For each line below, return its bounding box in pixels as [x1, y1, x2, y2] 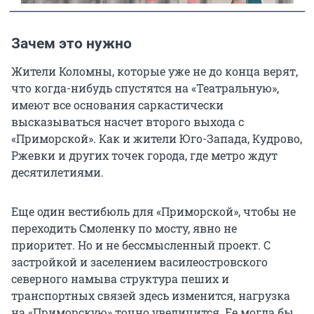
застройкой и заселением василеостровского [11, 254, 268, 269]
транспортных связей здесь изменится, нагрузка [11, 287, 290, 303]
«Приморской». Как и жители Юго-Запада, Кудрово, [11, 130, 302, 146]
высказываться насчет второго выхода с [11, 114, 244, 129]
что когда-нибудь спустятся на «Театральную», [11, 80, 279, 95]
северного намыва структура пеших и [11, 271, 229, 286]
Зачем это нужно [11, 34, 132, 52]
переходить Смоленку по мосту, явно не [11, 220, 237, 235]
